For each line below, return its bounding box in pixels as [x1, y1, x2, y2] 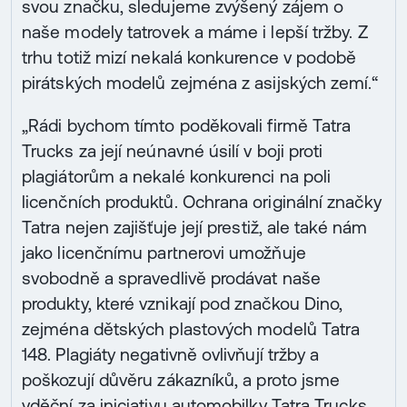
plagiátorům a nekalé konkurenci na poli [22, 166, 332, 187]
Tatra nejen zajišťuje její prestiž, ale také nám [22, 217, 367, 238]
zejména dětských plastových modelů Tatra [22, 319, 361, 340]
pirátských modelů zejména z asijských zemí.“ [22, 73, 378, 93]
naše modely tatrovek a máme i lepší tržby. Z [22, 22, 368, 42]
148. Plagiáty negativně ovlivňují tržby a [22, 344, 320, 365]
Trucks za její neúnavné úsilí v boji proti [22, 141, 323, 162]
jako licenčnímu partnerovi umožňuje [22, 243, 306, 263]
